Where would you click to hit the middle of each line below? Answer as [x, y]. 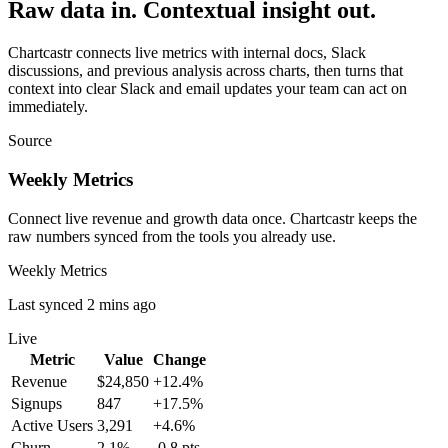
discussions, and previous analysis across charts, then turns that [205, 71]
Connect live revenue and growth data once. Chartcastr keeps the [212, 218]
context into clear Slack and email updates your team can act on [207, 89]
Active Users [52, 425]
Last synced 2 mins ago [82, 304]
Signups [36, 403]
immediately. [48, 107]
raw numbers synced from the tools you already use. [172, 236]
